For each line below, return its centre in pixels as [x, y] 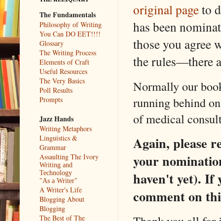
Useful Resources [63, 71]
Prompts [51, 99]
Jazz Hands [56, 118]
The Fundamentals [68, 14]
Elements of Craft [64, 62]
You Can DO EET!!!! [70, 34]
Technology [56, 173]
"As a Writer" [58, 181]
